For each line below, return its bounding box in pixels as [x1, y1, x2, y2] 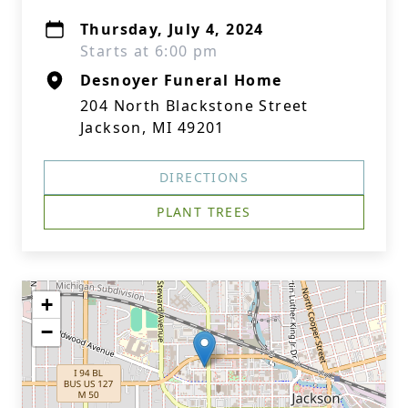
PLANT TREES [157, 203, 251, 220]
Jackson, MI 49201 [80, 117, 225, 138]
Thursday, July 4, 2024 [80, 19, 264, 39]
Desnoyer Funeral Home [80, 70, 282, 90]
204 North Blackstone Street [80, 96, 309, 116]
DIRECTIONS [159, 168, 249, 186]
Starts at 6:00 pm [80, 41, 219, 61]
